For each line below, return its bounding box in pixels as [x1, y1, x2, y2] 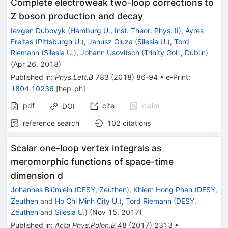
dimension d [11, 170, 63, 181]
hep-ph [59, 84, 83, 93]
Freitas [11, 37, 33, 46]
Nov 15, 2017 [92, 208, 139, 216]
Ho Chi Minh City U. [55, 196, 119, 205]
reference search [23, 119, 79, 127]
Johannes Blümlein [11, 185, 72, 194]
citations [123, 119, 151, 127]
